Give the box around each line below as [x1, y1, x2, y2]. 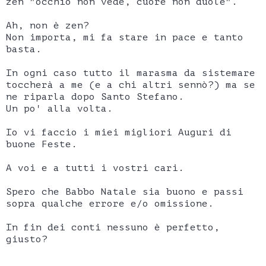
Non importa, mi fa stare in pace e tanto [6, 32, 243, 43]
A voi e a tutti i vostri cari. [6, 163, 184, 174]
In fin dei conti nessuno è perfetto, [6, 222, 220, 233]
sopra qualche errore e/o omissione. [6, 198, 214, 210]
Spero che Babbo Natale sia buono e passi [6, 186, 243, 198]
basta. [6, 44, 42, 55]
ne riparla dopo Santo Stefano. [6, 91, 184, 103]
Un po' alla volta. [6, 103, 113, 115]
